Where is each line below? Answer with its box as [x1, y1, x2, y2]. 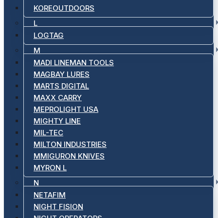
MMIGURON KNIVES [34, 151, 105, 161]
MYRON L [34, 163, 67, 172]
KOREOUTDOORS [34, 3, 94, 13]
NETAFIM [34, 190, 66, 200]
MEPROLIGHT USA [34, 105, 98, 114]
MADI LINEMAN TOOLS [34, 58, 114, 67]
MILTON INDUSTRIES [34, 140, 107, 149]
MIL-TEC [34, 128, 63, 137]
